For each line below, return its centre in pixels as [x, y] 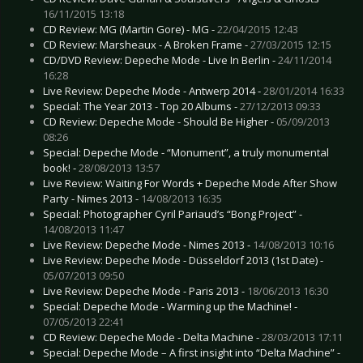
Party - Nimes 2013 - [92, 198]
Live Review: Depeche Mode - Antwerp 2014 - [153, 90]
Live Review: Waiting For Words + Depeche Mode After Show [190, 183]
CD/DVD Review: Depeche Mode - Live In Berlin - [160, 60]
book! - [61, 167]
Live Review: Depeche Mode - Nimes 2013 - [148, 244]
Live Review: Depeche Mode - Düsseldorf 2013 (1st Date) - [183, 260]
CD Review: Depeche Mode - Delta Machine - [152, 337]
